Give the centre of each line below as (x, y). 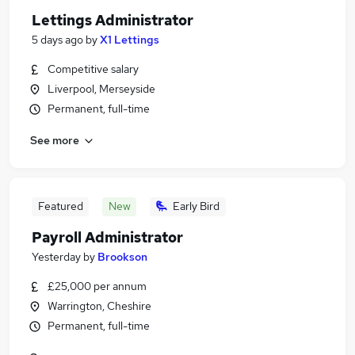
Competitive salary (93, 69)
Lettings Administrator (113, 20)
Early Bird (196, 206)
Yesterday (56, 257)
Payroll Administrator (107, 237)
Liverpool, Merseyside (101, 89)
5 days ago (57, 40)
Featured (60, 206)
